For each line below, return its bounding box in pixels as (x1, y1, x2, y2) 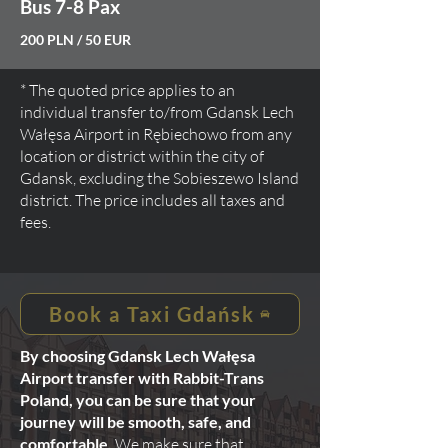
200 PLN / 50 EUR (20, 31, 131, 48)
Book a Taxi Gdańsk (49, 302, 255, 326)
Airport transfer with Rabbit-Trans (20, 368, 264, 387)
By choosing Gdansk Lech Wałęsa (20, 346, 255, 365)
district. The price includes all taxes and (20, 190, 285, 210)
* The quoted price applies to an (20, 80, 235, 100)
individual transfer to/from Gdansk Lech (20, 102, 294, 122)
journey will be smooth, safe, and (20, 412, 251, 431)
